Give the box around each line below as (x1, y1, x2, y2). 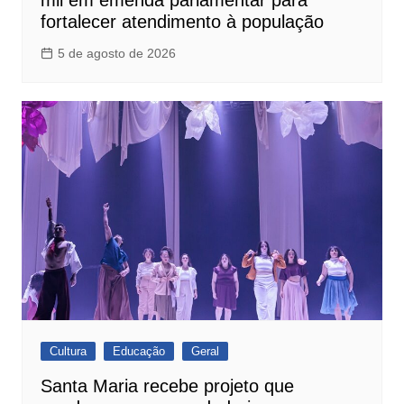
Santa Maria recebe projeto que (40, 375, 294, 396)
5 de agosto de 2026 (57, 45, 176, 60)
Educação (112, 344, 165, 358)
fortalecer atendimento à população (40, 11, 324, 32)
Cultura (49, 344, 87, 358)
